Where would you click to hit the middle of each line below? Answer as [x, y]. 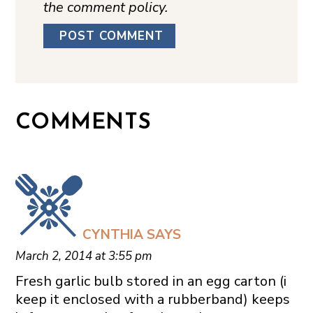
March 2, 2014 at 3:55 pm [83, 256]
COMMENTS [83, 124]
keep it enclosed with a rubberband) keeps [152, 300]
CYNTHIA [112, 235]
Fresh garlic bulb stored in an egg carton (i [151, 282]
